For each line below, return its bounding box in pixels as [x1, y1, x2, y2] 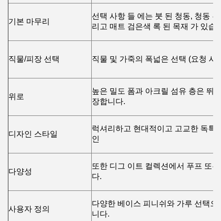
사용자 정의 [8, 204, 50, 213]
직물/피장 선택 [8, 54, 60, 63]
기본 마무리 [8, 17, 50, 26]
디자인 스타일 [8, 129, 58, 138]
